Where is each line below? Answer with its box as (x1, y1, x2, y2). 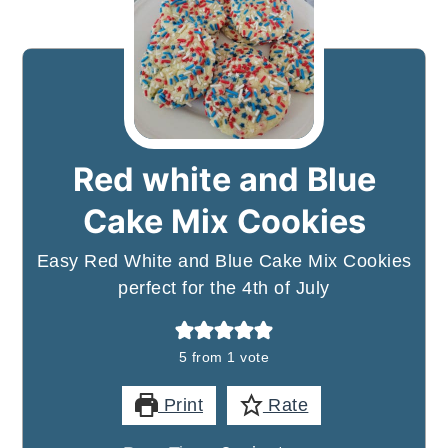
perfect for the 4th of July (118, 278, 330, 298)
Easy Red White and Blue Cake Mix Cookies (36, 251, 412, 271)
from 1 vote (187, 349, 270, 365)
